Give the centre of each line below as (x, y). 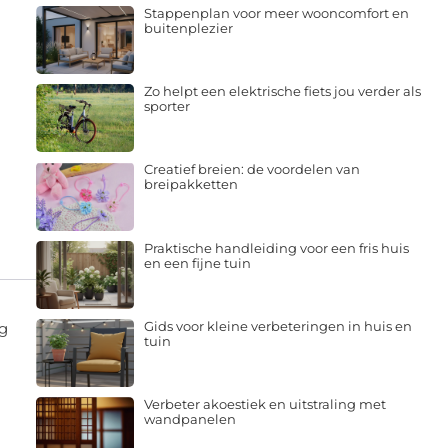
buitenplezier (188, 27)
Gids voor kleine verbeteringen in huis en (277, 325)
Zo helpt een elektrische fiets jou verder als (282, 91)
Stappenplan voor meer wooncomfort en (276, 12)
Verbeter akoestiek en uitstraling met (264, 404)
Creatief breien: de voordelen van (251, 169)
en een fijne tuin (197, 262)
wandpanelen (189, 419)
